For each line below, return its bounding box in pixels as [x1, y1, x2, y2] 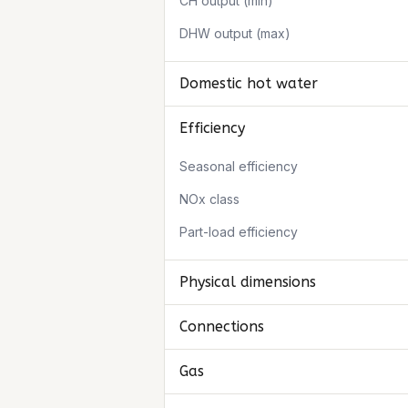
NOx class [179, 191, 240, 207]
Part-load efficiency [179, 224, 298, 240]
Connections [179, 318, 264, 335]
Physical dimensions [179, 273, 316, 291]
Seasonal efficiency [179, 158, 298, 174]
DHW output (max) [179, 25, 291, 41]
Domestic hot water [179, 75, 318, 92]
